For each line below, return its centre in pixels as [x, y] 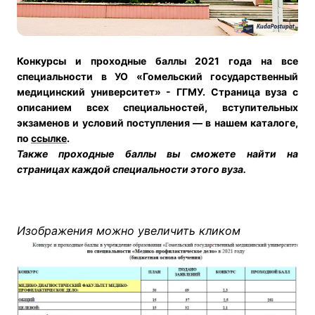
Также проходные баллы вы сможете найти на [157, 154]
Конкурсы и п [57, 61]
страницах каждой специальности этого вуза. [131, 169]
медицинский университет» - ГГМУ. [114, 92]
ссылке [49, 139]
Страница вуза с [255, 92]
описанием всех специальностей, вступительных [157, 108]
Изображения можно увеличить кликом [129, 231]
